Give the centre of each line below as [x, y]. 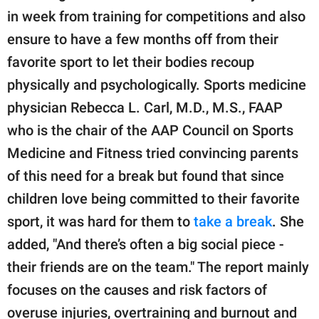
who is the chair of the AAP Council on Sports [150, 131]
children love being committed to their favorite [153, 199]
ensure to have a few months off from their [143, 40]
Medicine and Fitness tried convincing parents [153, 153]
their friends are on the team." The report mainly [158, 267]
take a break [233, 222]
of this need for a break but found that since [146, 176]
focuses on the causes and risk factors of [137, 290]
